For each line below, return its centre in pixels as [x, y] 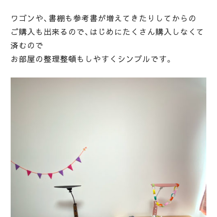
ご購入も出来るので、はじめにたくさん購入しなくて [108, 32]
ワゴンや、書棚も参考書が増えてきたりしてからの [104, 19]
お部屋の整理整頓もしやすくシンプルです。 [92, 59]
